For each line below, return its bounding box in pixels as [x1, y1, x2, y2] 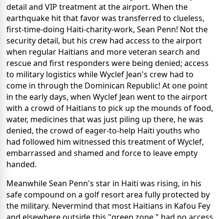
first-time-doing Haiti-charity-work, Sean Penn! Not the [6, 24, 208, 35]
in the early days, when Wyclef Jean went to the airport [6, 91, 207, 103]
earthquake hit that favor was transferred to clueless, [6, 13, 204, 24]
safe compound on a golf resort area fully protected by [6, 189, 210, 200]
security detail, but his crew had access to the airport [6, 35, 202, 46]
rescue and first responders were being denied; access [6, 58, 209, 69]
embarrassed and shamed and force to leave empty [6, 148, 197, 159]
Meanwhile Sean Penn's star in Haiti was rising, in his [6, 178, 201, 189]
